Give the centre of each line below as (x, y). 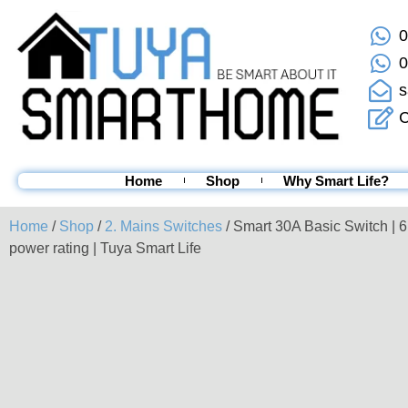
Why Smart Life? (336, 180)
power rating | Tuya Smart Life (105, 248)
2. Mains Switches (163, 226)
